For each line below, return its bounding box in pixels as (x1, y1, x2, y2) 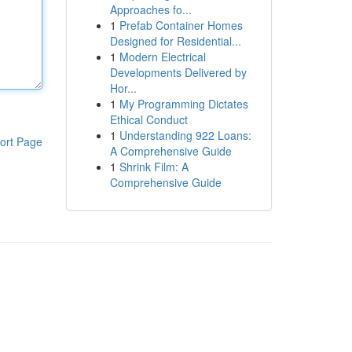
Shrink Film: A (119, 159, 189, 174)
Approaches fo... (109, 2, 192, 17)
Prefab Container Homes (119, 17, 243, 33)
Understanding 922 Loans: (119, 127, 251, 143)
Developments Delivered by (109, 64, 247, 80)
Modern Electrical (119, 49, 206, 64)
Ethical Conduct (109, 112, 188, 127)
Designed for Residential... (109, 33, 241, 49)
